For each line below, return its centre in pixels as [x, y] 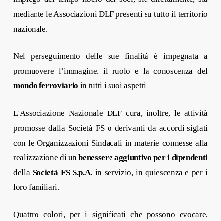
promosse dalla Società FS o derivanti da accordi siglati [110, 128]
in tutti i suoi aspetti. [113, 86]
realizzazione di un [46, 157]
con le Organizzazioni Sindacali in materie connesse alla [110, 143]
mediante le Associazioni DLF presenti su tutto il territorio [110, 14]
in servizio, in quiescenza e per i [150, 172]
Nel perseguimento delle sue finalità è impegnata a [110, 56]
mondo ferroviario [46, 86]
